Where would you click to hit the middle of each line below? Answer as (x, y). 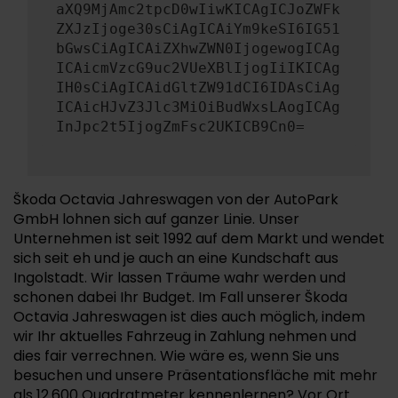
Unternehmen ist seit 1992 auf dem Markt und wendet (199, 239)
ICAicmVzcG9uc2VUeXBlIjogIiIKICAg (198, 68)
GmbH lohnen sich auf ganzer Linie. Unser (156, 219)
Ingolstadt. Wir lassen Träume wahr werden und (179, 278)
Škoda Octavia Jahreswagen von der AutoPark (176, 199)
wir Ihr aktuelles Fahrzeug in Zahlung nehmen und (185, 336)
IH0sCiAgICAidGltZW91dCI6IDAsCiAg (198, 88)
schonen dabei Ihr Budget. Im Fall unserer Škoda (180, 297)
